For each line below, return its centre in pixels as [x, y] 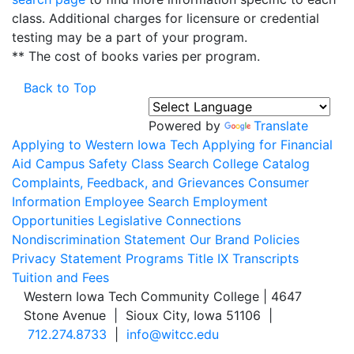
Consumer [279, 183]
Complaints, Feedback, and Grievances [128, 183]
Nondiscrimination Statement [99, 239]
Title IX [208, 258]
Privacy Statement [67, 258]
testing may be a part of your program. [130, 37]
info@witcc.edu [173, 334]
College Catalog [261, 164]
